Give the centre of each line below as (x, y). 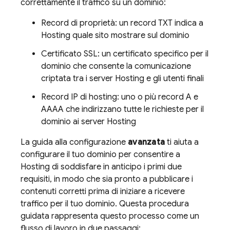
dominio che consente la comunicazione (116, 66)
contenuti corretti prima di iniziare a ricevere (103, 191)
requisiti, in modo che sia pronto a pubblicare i (107, 179)
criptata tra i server (78, 78)
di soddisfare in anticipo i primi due (116, 167)
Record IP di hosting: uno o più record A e (120, 97)
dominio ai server (74, 121)
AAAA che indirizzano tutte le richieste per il (122, 109)
